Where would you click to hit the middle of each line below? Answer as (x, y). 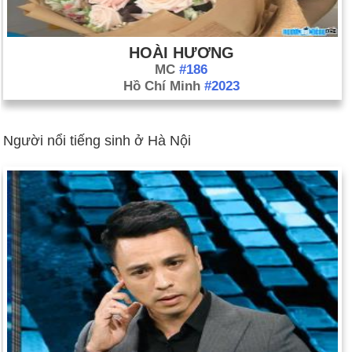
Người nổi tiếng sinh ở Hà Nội (97, 141)
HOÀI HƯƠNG (181, 53)
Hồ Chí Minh (163, 86)
